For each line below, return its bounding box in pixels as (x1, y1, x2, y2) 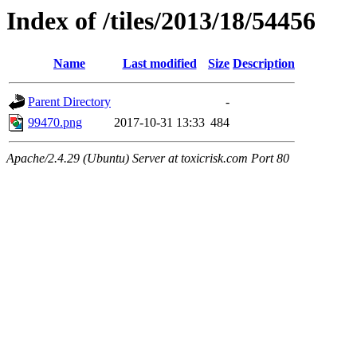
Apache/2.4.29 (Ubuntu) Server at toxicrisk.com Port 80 (6, 151, 289, 166)
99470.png (28, 116, 82, 130)
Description (233, 57, 295, 71)
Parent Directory (28, 95, 111, 109)
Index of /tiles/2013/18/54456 (6, 6, 316, 35)
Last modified (122, 57, 197, 71)
